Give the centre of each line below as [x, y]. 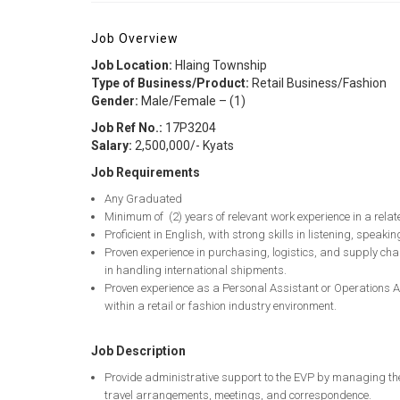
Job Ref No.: [127, 127]
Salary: [112, 145]
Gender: [115, 100]
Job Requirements [146, 172]
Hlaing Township [220, 65]
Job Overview [135, 38]
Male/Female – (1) [192, 100]
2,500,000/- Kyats [183, 145]
